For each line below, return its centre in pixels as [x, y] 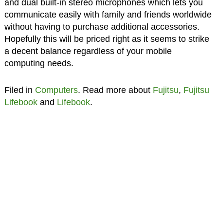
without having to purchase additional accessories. [102, 27]
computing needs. [39, 64]
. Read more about [115, 90]
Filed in [19, 90]
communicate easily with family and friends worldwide [108, 15]
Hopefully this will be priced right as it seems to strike [107, 39]
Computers [56, 90]
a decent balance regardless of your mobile [88, 51]
